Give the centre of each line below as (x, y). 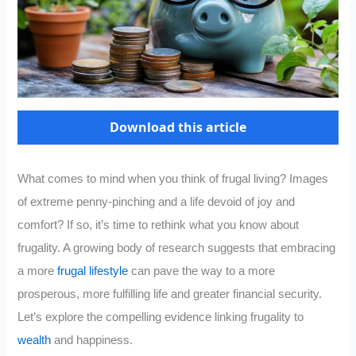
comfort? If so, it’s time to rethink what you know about (159, 225)
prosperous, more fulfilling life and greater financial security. (170, 294)
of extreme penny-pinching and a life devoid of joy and (157, 202)
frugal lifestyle (93, 271)
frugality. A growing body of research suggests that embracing (177, 248)
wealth (35, 341)
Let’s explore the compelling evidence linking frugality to (161, 317)
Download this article (178, 128)
